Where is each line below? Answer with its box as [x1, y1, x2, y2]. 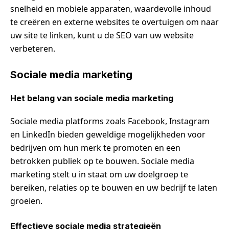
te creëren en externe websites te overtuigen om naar [10, 16, 219, 28]
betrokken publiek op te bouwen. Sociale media [10, 155, 194, 167]
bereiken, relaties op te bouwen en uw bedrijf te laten [10, 181, 217, 193]
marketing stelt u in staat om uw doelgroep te [10, 168, 188, 180]
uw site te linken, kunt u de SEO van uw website [10, 29, 194, 41]
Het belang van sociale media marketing [10, 93, 173, 103]
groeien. [10, 195, 42, 207]
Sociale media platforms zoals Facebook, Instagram [10, 115, 210, 127]
